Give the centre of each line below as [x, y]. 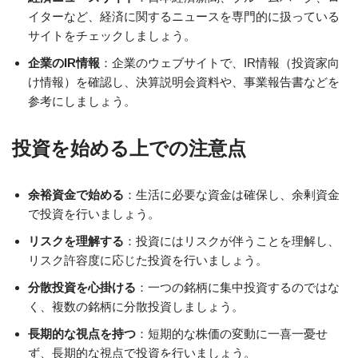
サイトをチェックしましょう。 [112, 36]
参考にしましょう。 [82, 101]
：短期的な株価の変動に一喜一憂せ [232, 334]
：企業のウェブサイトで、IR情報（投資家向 [220, 63]
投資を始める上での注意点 [129, 148]
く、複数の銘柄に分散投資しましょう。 [136, 306]
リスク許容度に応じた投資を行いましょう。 [148, 260]
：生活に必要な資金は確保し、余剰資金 [232, 195]
